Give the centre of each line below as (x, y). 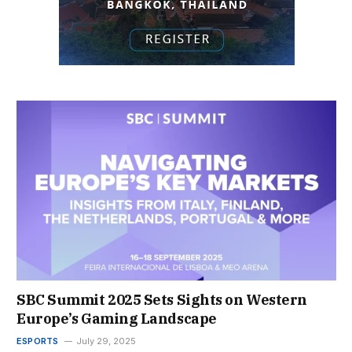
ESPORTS (38, 341)
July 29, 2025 (106, 341)
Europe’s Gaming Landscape (117, 318)
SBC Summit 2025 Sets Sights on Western (162, 299)
